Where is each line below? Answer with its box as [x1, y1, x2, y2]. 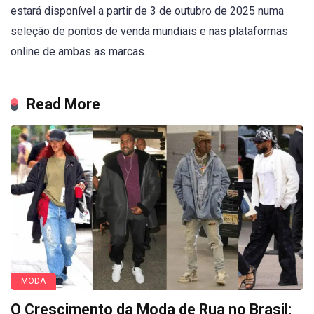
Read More [27, 95, 100, 113]
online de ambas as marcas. [11, 44, 146, 58]
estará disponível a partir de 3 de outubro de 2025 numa [11, 4, 284, 18]
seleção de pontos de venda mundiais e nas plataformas [11, 24, 288, 38]
